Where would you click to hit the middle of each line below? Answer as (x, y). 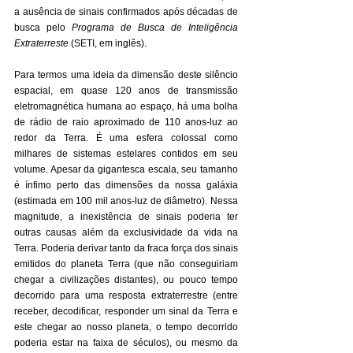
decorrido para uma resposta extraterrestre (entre (126, 295)
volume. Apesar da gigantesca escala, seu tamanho (126, 169)
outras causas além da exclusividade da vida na (126, 232)
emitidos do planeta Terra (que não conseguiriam (126, 264)
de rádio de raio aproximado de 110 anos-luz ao (126, 122)
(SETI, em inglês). (108, 43)
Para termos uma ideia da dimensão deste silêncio (126, 75)
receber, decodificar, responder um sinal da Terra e (126, 311)
